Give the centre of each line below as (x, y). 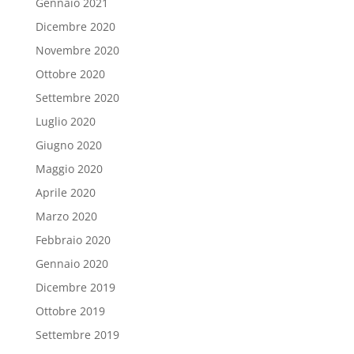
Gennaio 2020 (72, 264)
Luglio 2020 (65, 121)
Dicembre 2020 (75, 26)
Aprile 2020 (65, 192)
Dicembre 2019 (75, 287)
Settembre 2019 (77, 335)
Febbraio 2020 (73, 240)
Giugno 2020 (68, 145)
